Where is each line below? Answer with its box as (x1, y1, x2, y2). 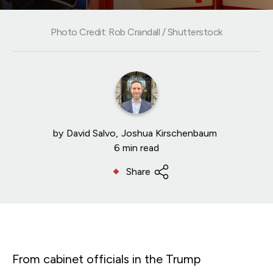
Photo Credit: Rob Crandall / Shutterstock (51, 26, 222, 38)
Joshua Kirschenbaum (121, 127, 217, 139)
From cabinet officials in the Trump (12, 251, 200, 266)
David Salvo (66, 127, 116, 139)
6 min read (114, 141, 159, 154)
